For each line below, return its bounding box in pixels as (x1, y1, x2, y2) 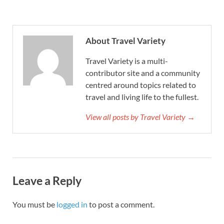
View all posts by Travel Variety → (85, 111, 195, 121)
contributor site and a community (85, 67, 200, 77)
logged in (56, 199, 87, 209)
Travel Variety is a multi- (85, 55, 168, 65)
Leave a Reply (12, 173, 81, 187)
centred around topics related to (85, 79, 196, 89)
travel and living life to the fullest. (85, 91, 198, 101)
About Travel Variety (85, 35, 165, 46)
